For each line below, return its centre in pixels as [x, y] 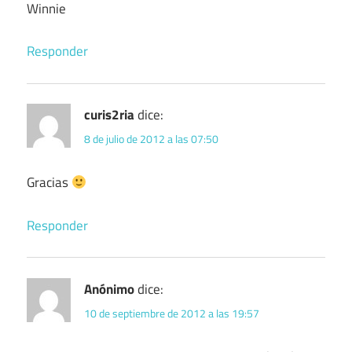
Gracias [49, 183]
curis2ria [109, 115]
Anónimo [109, 289]
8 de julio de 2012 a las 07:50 [151, 139]
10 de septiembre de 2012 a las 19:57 [172, 313]
